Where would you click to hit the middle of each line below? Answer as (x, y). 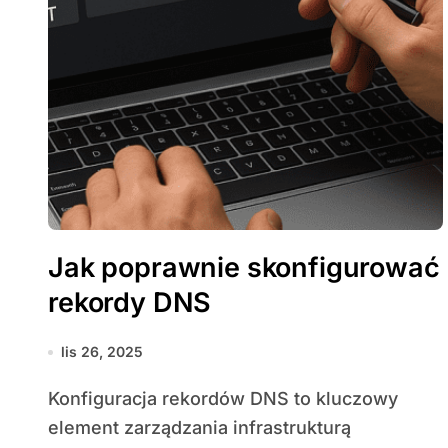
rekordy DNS (130, 302)
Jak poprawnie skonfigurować (244, 267)
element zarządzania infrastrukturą (199, 427)
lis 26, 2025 (102, 351)
